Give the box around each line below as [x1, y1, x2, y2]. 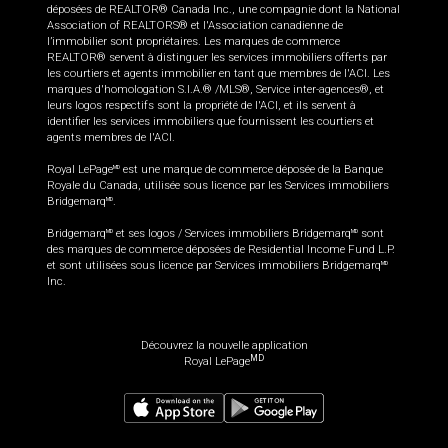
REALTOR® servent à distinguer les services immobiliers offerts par [47, 51, 387, 65]
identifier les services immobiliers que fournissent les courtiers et [47, 115, 374, 129]
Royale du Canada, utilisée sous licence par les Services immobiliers [47, 179, 389, 193]
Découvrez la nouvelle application [140, 339, 308, 353]
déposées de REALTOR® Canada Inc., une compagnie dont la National [47, 3, 400, 17]
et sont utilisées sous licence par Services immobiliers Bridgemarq [47, 259, 381, 273]
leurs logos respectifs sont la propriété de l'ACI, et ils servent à [47, 99, 356, 113]
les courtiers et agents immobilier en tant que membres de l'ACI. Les [47, 67, 390, 81]
